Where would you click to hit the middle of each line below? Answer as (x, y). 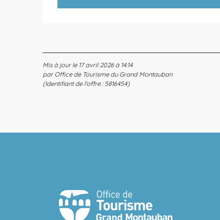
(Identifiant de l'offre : (74, 84)
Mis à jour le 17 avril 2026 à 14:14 (88, 65)
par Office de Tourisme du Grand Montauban (108, 74)
